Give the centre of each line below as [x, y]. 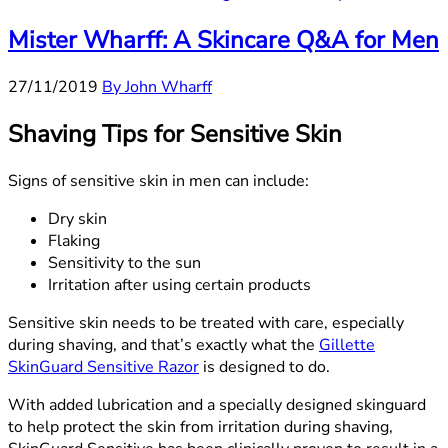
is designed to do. [264, 366]
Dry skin [77, 218]
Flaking [74, 240]
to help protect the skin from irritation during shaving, [200, 426]
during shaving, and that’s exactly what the [163, 344]
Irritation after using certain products [179, 284]
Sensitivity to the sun [124, 262]
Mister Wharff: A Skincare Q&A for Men [223, 39]
